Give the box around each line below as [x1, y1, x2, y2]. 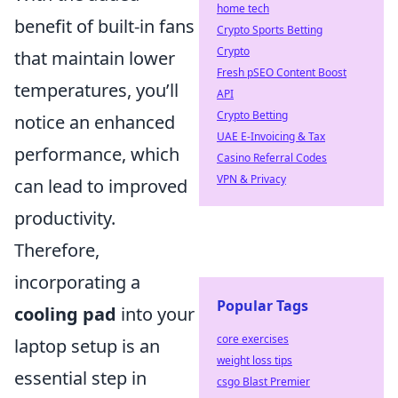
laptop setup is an [14, 334, 160, 358]
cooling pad [14, 302, 116, 326]
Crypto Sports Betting [217, 22, 322, 37]
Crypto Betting [217, 107, 288, 123]
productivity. [14, 206, 115, 230]
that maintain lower [14, 46, 175, 70]
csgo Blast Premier [217, 374, 310, 389]
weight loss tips [217, 353, 292, 368]
